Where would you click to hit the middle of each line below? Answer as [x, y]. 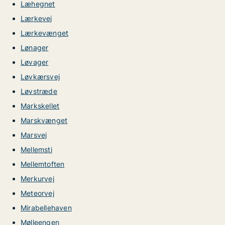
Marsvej [34, 135]
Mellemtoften [43, 164]
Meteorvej [37, 193]
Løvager [35, 62]
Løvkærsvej [40, 77]
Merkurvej [37, 179]
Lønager [35, 47]
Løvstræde [39, 91]
